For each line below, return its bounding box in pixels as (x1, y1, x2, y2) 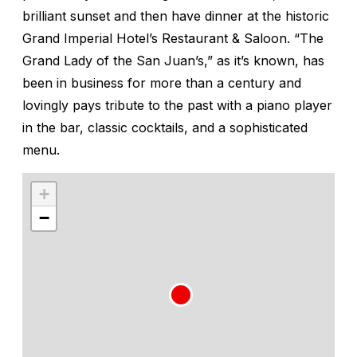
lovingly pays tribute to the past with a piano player (22, 96, 332, 113)
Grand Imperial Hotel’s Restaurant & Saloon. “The (22, 29, 324, 46)
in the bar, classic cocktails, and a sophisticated (22, 119, 308, 135)
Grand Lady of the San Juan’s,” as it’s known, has (22, 52, 324, 69)
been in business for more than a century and (22, 74, 301, 91)
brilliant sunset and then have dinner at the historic (22, 7, 329, 24)
